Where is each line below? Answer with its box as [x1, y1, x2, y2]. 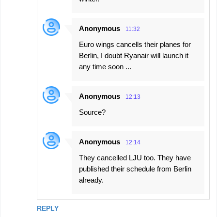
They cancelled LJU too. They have [79, 153, 191, 162]
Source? [79, 108, 106, 116]
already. [79, 175, 104, 184]
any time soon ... [79, 62, 131, 71]
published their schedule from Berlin [79, 164, 191, 173]
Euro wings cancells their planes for [79, 40, 191, 48]
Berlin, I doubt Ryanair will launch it [79, 51, 188, 60]
